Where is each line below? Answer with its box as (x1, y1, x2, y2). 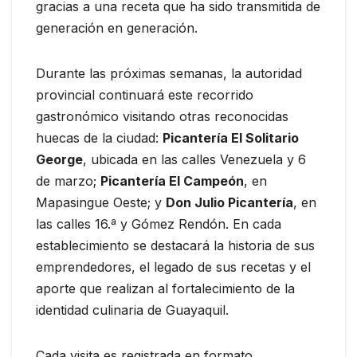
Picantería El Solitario (163, 129, 299, 146)
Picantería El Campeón (100, 172, 244, 189)
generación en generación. (36, 19, 198, 36)
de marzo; (36, 172, 100, 189)
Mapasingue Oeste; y (36, 194, 166, 210)
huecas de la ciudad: (36, 129, 163, 146)
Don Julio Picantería (166, 194, 293, 210)
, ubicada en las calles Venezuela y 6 (83, 151, 306, 167)
